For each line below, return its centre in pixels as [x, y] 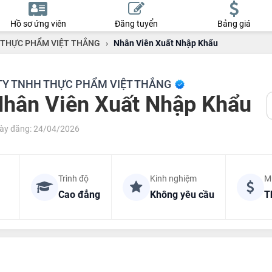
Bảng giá [234, 24]
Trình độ [73, 178]
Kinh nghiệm [173, 178]
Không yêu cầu [182, 195]
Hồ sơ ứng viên [38, 24]
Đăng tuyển [136, 24]
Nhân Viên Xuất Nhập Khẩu [165, 43]
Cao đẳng [79, 195]
